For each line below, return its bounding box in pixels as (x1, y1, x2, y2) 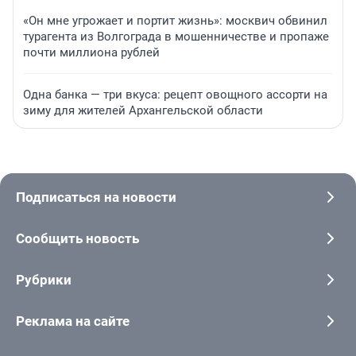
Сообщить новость (16, 230, 139, 247)
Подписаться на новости (16, 189, 176, 206)
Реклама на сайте (16, 313, 130, 330)
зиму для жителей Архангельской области (23, 103, 263, 118)
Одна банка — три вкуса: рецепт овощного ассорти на (23, 87, 327, 103)
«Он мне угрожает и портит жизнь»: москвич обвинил (23, 14, 327, 29)
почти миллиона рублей (23, 45, 160, 60)
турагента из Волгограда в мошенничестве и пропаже (23, 29, 329, 44)
